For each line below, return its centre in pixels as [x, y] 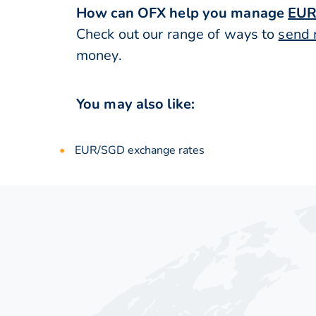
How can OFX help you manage [182, 13]
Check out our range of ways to [177, 35]
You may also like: [136, 104]
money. [99, 56]
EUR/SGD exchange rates [140, 151]
